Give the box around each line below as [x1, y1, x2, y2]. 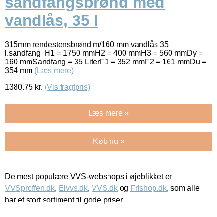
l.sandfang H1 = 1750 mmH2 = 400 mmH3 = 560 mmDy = [5, 48, 203, 57]
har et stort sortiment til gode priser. [5, 195, 124, 204]
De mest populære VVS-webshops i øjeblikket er [5, 172, 172, 181]
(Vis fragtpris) [45, 82, 90, 91]
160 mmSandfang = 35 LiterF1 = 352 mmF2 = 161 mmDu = [5, 57, 206, 66]
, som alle [167, 184, 200, 192]
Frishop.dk [130, 184, 167, 192]
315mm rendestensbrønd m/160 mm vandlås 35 [5, 40, 169, 48]
